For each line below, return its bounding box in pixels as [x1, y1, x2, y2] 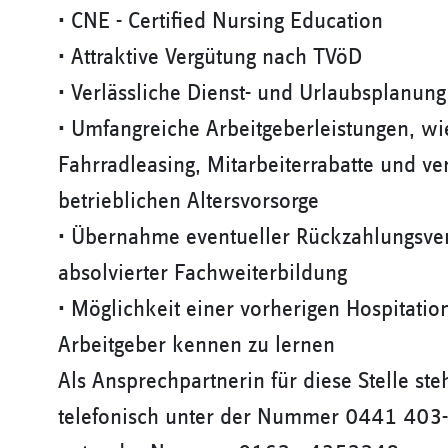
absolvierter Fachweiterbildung [58, 261, 347, 285]
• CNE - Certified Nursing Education [58, 9, 383, 33]
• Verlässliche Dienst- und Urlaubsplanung [58, 81, 446, 105]
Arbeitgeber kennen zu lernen [58, 333, 335, 357]
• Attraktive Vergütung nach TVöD [58, 45, 362, 69]
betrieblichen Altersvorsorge [58, 189, 319, 213]
